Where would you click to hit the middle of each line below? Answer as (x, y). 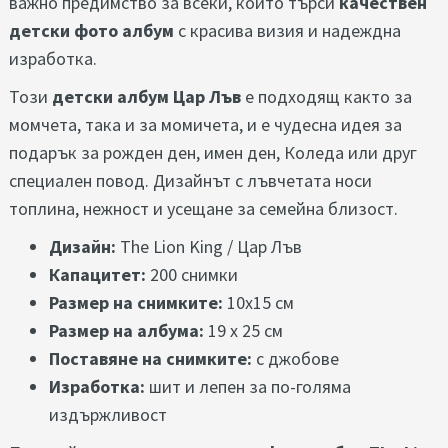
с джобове (295, 359)
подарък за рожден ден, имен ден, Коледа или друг (213, 153)
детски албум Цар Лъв (146, 97)
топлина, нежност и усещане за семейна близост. (203, 209)
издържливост (108, 415)
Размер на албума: (126, 331)
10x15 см (258, 303)
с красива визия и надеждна (287, 31)
